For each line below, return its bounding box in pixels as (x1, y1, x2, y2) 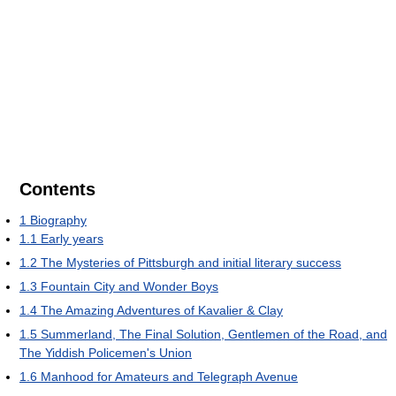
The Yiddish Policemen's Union (19, 345, 192, 360)
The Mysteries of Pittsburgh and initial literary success (41, 255, 341, 270)
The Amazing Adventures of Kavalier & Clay (41, 302, 283, 317)
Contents (19, 179, 95, 199)
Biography (30, 212, 87, 227)
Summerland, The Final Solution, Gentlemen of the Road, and (41, 326, 387, 341)
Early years (41, 231, 103, 246)
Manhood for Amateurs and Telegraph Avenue (41, 369, 298, 384)
